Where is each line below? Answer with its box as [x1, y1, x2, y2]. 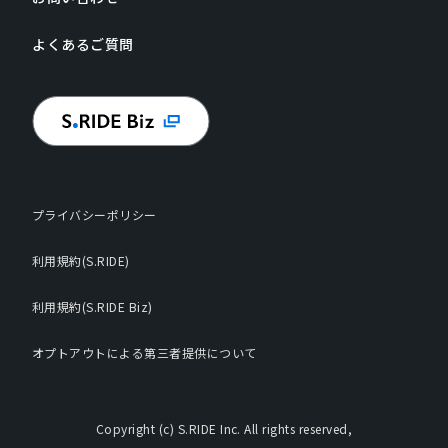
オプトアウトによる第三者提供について [32, 343, 257, 361]
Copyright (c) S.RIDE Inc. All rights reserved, [95, 419, 353, 437]
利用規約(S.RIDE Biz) [32, 297, 153, 315]
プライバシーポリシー [32, 205, 157, 223]
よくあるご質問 [32, 33, 134, 54]
